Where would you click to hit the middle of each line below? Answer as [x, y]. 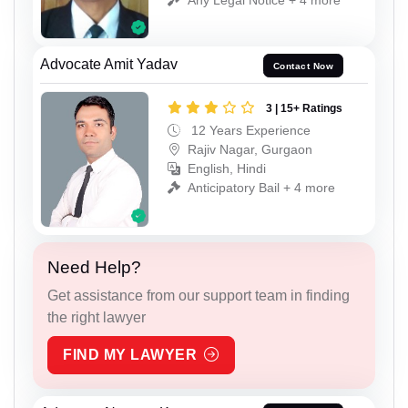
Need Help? [94, 267]
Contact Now [303, 66]
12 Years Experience [249, 130]
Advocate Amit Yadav [109, 65]
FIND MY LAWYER [130, 354]
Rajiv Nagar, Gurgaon [250, 149]
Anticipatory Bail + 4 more [261, 188]
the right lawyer [97, 317]
